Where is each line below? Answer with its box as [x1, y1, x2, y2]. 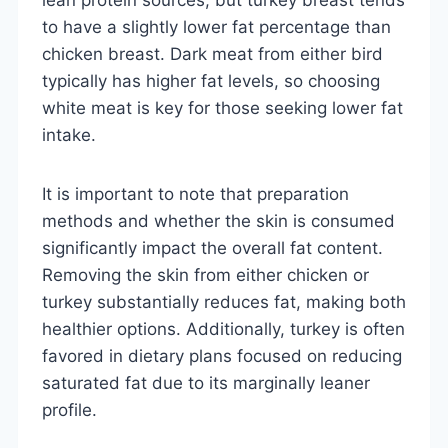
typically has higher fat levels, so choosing [42, 70, 380, 91]
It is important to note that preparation [42, 183, 349, 204]
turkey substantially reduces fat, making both [42, 291, 406, 312]
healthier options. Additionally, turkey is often [42, 318, 405, 339]
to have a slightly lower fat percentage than [42, 16, 391, 37]
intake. [42, 124, 96, 145]
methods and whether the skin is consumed [42, 210, 395, 231]
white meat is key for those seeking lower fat [42, 97, 403, 118]
